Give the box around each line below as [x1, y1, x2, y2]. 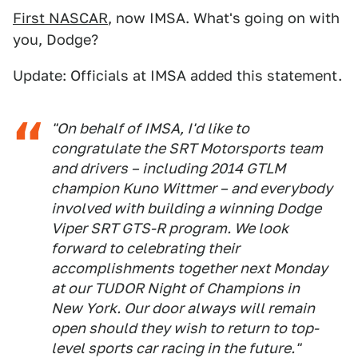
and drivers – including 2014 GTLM [51, 160, 285, 177]
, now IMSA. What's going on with [108, 10, 340, 26]
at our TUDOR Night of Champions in [51, 280, 300, 296]
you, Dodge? [13, 31, 98, 48]
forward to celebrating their [51, 240, 240, 257]
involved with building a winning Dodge [51, 200, 321, 217]
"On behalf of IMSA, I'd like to [51, 120, 249, 137]
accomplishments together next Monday [51, 260, 328, 276]
